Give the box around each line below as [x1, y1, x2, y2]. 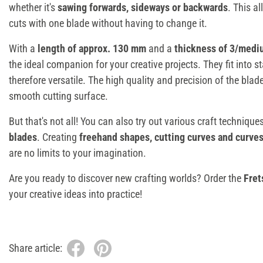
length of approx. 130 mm [38, 42, 146, 55]
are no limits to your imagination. [9, 146, 146, 159]
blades [9, 130, 37, 143]
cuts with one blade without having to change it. [9, 16, 207, 29]
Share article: [9, 242, 62, 255]
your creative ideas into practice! [9, 187, 142, 200]
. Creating [37, 130, 79, 143]
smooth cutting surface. [9, 89, 108, 102]
